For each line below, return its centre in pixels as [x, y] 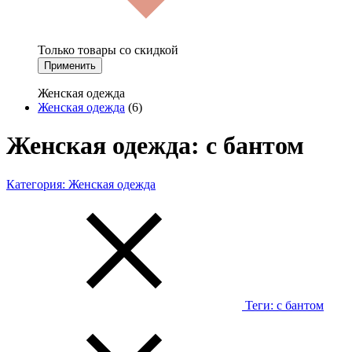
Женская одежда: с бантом [155, 146]
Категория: [37, 184]
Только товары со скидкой [108, 49]
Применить [70, 65]
